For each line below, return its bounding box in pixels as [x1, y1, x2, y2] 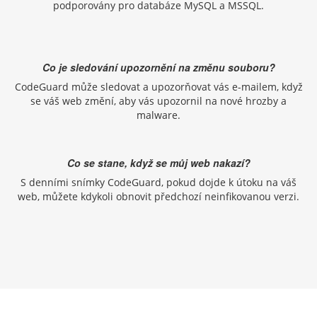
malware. [137, 108, 180, 122]
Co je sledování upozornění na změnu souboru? [42, 60, 275, 75]
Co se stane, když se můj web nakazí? [67, 156, 250, 171]
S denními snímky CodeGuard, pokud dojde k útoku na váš [21, 175, 296, 190]
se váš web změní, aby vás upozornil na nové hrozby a [30, 94, 287, 108]
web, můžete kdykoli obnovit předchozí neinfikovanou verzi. [18, 190, 299, 204]
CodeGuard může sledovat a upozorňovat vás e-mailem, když [14, 80, 303, 94]
